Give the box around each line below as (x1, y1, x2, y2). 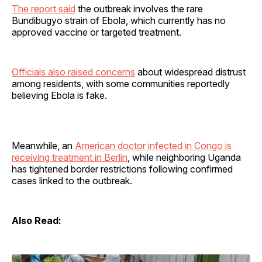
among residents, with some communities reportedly (12, 77, 230, 89)
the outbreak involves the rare (75, 2, 203, 15)
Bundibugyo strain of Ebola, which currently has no (12, 14, 226, 26)
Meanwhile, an (12, 139, 75, 151)
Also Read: (12, 214, 61, 226)
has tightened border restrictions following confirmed (12, 163, 233, 175)
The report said (12, 2, 75, 15)
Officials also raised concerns (12, 65, 135, 78)
